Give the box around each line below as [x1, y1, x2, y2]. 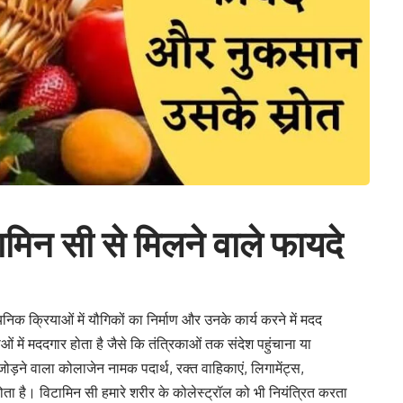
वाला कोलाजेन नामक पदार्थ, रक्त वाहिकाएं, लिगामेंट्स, [27, 358, 305, 377]
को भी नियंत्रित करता [232, 382, 348, 401]
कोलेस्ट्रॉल [173, 382, 233, 401]
